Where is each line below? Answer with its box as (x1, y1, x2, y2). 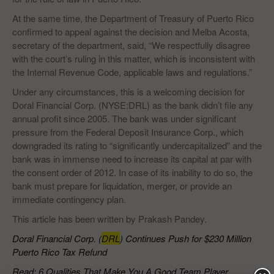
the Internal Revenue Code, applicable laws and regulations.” (12, 65, 252, 78)
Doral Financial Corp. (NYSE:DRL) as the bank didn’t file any (12, 98, 253, 111)
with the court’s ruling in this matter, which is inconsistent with (12, 52, 255, 65)
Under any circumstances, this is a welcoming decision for (12, 85, 245, 98)
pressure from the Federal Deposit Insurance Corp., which (12, 125, 243, 138)
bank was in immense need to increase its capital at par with (12, 152, 251, 165)
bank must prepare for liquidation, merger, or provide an (12, 179, 232, 192)
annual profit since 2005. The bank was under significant (12, 112, 236, 125)
